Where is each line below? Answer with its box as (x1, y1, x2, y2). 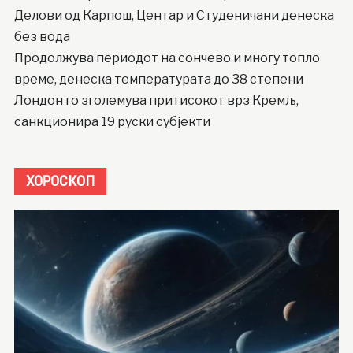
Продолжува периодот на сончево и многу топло (13, 50, 320, 66)
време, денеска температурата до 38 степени (13, 72, 303, 87)
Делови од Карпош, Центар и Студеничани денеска (13, 8, 334, 24)
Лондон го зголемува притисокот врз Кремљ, (13, 93, 299, 109)
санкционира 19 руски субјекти (13, 114, 210, 130)
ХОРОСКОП (25, 172, 95, 191)
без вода (13, 29, 70, 45)
